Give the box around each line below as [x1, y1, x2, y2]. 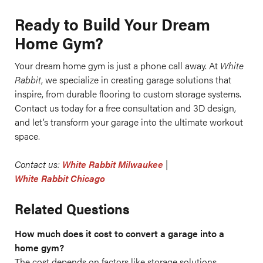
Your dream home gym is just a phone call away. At [15, 59, 220, 72]
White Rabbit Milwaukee [62, 157, 163, 171]
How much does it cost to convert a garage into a [15, 227, 224, 240]
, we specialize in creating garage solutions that [41, 73, 231, 86]
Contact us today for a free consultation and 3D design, [15, 101, 236, 114]
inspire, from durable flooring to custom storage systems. [15, 87, 241, 100]
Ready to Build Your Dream [15, 12, 210, 35]
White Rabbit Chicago [15, 171, 105, 185]
